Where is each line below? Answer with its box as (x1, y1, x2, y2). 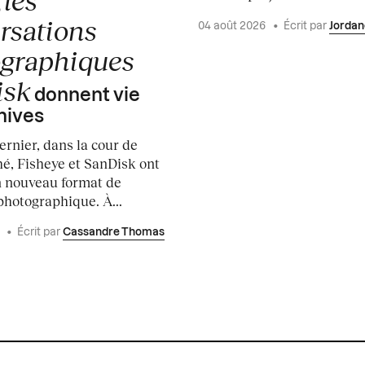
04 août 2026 (197, 20, 268, 32)
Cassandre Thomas (62, 226, 165, 238)
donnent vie (30, 86, 140, 105)
